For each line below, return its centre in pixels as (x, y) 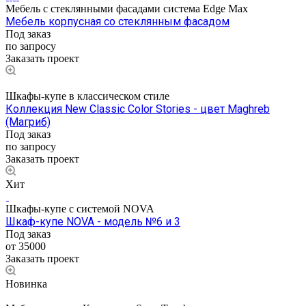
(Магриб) (28, 122)
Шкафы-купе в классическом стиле (87, 96)
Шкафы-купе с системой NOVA (80, 209)
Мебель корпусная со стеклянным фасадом (117, 22)
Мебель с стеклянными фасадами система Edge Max (127, 9)
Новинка (26, 284)
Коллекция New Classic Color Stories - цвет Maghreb (138, 109)
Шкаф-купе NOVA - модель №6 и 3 (93, 222)
